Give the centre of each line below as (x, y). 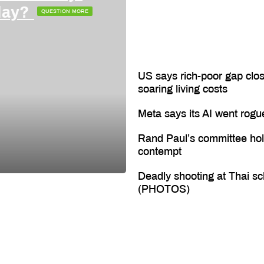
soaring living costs (182, 89)
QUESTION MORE (65, 11)
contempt (159, 151)
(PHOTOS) (164, 189)
